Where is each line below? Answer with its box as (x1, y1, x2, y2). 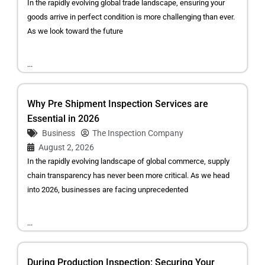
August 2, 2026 (38, 143, 94, 153)
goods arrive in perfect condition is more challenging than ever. (27, 12, 235, 22)
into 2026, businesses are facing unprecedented (27, 185, 188, 195)
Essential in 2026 (27, 113, 99, 125)
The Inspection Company (92, 128, 183, 138)
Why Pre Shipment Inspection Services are (27, 98, 208, 110)
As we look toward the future (27, 27, 123, 36)
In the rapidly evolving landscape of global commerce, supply (27, 157, 230, 166)
